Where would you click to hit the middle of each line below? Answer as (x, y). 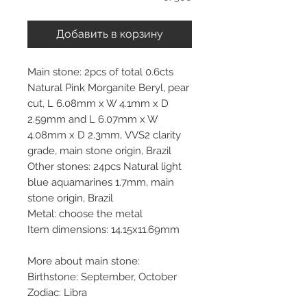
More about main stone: (84, 261)
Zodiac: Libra (57, 292)
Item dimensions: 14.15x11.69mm (103, 229)
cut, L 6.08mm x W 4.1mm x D (98, 103)
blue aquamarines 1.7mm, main (101, 182)
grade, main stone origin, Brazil (99, 150)
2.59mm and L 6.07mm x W (93, 119)
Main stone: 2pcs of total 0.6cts (100, 72)
